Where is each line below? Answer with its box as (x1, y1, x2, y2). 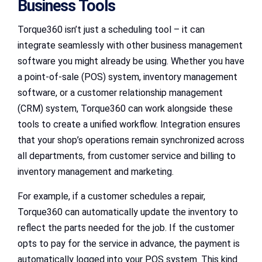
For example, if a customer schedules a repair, (18, 190, 205, 202)
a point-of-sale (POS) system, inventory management (18, 71, 237, 82)
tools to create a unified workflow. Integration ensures (18, 118, 240, 130)
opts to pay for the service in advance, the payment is (18, 237, 240, 249)
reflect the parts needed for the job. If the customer (18, 222, 235, 233)
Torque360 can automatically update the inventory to (18, 206, 238, 218)
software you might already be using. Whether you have (18, 55, 244, 67)
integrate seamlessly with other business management (18, 39, 243, 51)
